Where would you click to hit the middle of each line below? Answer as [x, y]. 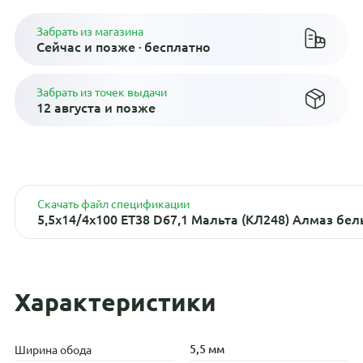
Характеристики [115, 301]
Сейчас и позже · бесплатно [123, 46]
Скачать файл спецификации [113, 203]
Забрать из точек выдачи [101, 91]
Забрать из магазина [90, 30]
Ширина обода [53, 349]
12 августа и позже [96, 107]
